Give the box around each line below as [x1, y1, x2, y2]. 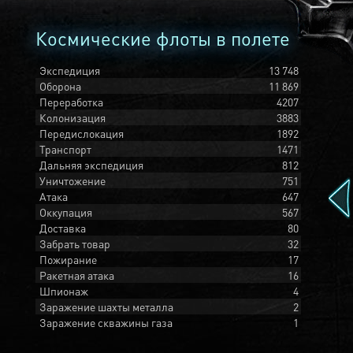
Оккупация [39, 205, 92, 219]
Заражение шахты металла [39, 299, 173, 314]
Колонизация [39, 110, 106, 124]
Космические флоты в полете [35, 26, 290, 50]
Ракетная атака [39, 268, 114, 282]
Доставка [39, 221, 86, 235]
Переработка [39, 95, 103, 109]
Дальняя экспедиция [39, 158, 143, 172]
